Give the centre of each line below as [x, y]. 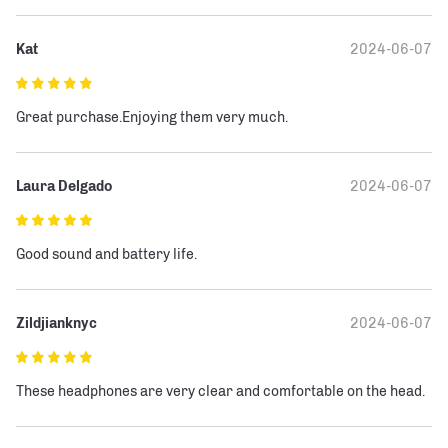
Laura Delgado [64, 187]
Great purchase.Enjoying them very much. [152, 118]
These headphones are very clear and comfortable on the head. [220, 392]
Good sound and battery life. [106, 255]
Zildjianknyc [56, 324]
